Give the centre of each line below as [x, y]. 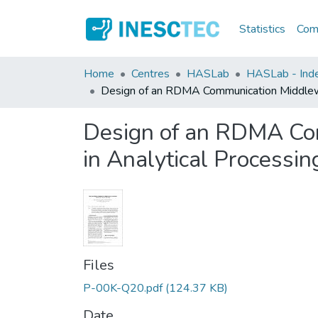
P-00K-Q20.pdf [123, 288]
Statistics [263, 29]
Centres [150, 74]
